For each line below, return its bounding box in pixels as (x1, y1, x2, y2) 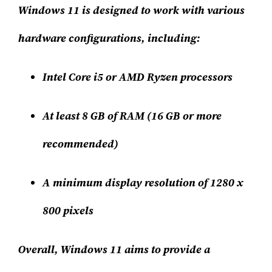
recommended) (42, 136, 119, 152)
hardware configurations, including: (18, 30, 201, 46)
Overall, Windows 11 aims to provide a (18, 242, 211, 257)
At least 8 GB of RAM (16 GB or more (42, 108, 222, 124)
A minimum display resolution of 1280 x (42, 175, 244, 191)
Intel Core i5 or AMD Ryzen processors (42, 69, 233, 85)
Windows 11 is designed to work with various (18, 2, 245, 18)
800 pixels (42, 203, 94, 219)
